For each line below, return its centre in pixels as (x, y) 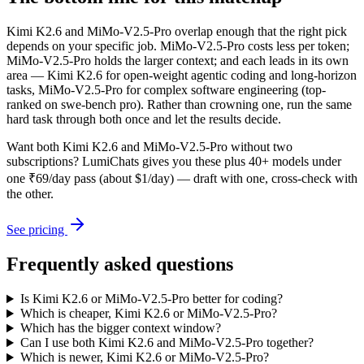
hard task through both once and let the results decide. (144, 119)
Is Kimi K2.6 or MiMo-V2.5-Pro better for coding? (151, 299)
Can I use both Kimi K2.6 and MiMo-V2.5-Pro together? (167, 343)
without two (260, 147)
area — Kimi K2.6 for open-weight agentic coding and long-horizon (182, 76)
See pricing (37, 230)
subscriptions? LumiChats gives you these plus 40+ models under (174, 162)
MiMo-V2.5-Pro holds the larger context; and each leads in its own (178, 61)
